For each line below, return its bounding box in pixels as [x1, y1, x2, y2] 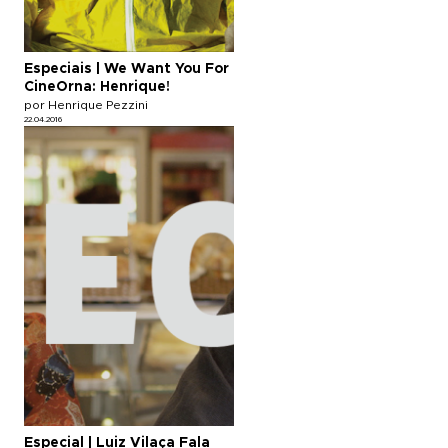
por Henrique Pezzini [24, 98, 148, 111]
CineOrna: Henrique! [24, 79, 170, 94]
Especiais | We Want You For [24, 61, 229, 76]
